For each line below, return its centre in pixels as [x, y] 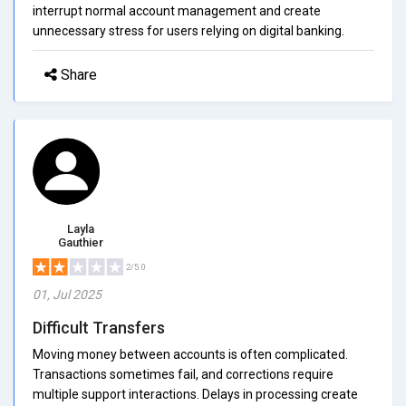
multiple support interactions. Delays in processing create [195, 394]
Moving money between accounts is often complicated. [190, 354]
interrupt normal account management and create [177, 10]
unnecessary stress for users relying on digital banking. [188, 30]
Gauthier [80, 242]
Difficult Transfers [99, 327]
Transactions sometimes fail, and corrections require [183, 374]
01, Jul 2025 [67, 294]
